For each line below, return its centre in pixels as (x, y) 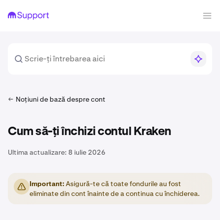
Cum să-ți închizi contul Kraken (90, 132)
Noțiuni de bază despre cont (61, 99)
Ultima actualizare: (37, 152)
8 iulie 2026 (87, 152)
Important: (47, 184)
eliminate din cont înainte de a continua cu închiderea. (115, 193)
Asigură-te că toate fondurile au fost (123, 184)
